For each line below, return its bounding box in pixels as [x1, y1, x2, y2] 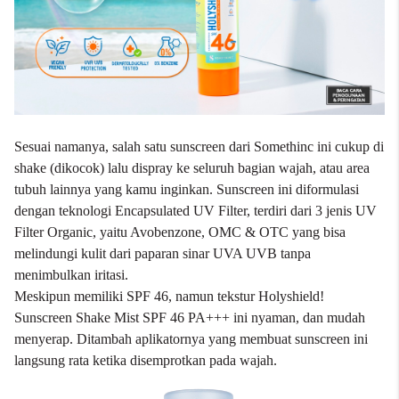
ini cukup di [313, 139, 384, 154]
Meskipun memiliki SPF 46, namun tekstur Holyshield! [14, 289, 324, 304]
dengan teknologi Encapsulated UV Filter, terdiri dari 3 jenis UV [14, 203, 377, 218]
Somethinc [254, 139, 313, 154]
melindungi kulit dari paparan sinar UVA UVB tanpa [14, 246, 311, 261]
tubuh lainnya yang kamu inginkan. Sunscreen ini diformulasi [14, 182, 359, 197]
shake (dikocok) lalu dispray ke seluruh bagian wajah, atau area [14, 160, 370, 175]
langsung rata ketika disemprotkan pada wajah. [14, 353, 277, 368]
